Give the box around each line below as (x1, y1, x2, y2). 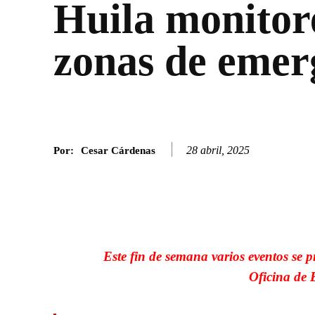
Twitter (271, 172, 300, 183)
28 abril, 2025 (186, 143, 250, 156)
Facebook (176, 172, 214, 183)
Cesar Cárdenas (81, 144, 155, 156)
